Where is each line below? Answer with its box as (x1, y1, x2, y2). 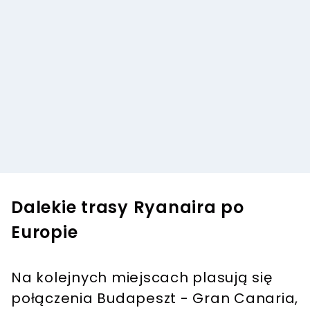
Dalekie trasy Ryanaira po (11, 196, 244, 219)
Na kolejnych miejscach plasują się (11, 268, 273, 288)
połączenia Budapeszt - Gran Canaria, (11, 289, 298, 309)
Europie (11, 221, 78, 244)
